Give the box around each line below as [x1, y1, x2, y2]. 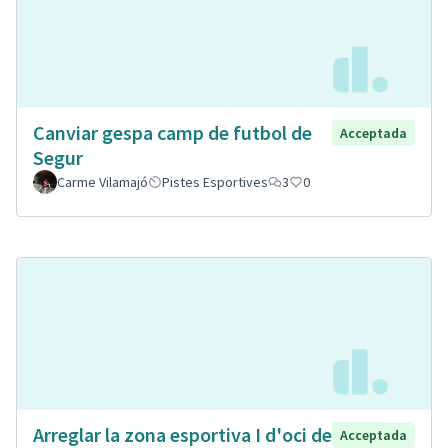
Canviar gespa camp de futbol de [33, 119, 312, 145]
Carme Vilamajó [57, 172, 148, 191]
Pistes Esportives [162, 172, 268, 191]
